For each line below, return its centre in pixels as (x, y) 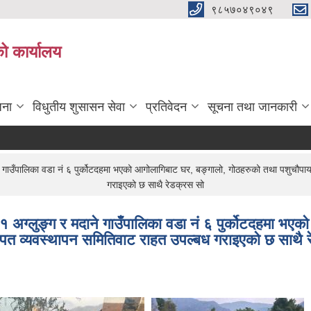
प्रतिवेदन (166, 107)
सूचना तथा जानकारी (252, 107)
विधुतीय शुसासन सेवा (79, 107)
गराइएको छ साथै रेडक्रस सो (155, 185)
